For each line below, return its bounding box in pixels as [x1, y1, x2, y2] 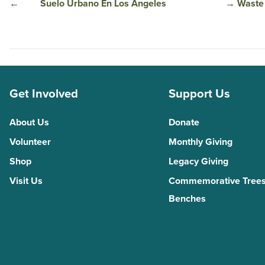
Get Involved [9, 86, 78, 101]
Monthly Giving [168, 135, 232, 148]
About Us [9, 116, 49, 128]
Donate [168, 116, 199, 128]
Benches [168, 193, 206, 205]
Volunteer [9, 135, 51, 148]
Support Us [168, 86, 230, 101]
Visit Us [9, 175, 43, 188]
